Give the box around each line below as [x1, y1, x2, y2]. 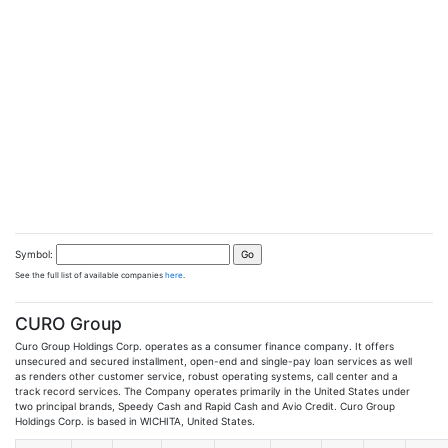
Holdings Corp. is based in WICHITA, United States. [15, 414, 255, 427]
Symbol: [15, 247, 53, 260]
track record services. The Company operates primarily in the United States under [15, 384, 410, 397]
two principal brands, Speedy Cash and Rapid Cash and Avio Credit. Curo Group [15, 399, 395, 412]
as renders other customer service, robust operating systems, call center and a [15, 369, 398, 382]
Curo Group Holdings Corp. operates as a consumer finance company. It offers [15, 339, 394, 352]
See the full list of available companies [15, 269, 165, 280]
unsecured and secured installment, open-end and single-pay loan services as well [15, 354, 412, 367]
